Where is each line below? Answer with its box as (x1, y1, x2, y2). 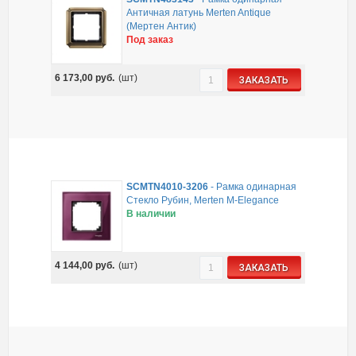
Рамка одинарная (216, 181, 297, 193)
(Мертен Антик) (126, 21, 197, 33)
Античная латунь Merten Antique (126, 7, 272, 19)
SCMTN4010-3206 (126, 181, 209, 193)
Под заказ (126, 34, 174, 46)
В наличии (126, 208, 176, 220)
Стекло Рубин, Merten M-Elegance (126, 195, 280, 207)
